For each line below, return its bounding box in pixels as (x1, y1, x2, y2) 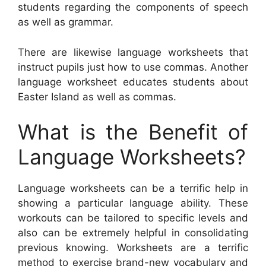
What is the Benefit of (18, 119, 248, 145)
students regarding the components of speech (18, 1, 248, 14)
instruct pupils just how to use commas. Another (18, 61, 248, 73)
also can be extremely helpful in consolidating (18, 227, 248, 239)
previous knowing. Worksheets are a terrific (18, 242, 248, 254)
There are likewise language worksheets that (18, 46, 248, 58)
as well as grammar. (18, 16, 113, 28)
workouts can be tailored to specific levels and (18, 212, 248, 224)
